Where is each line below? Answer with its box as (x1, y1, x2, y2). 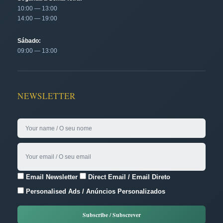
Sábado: (17, 37, 41, 44)
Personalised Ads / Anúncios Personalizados (24, 187, 165, 195)
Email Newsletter (24, 173, 78, 181)
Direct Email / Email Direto (86, 173, 170, 181)
